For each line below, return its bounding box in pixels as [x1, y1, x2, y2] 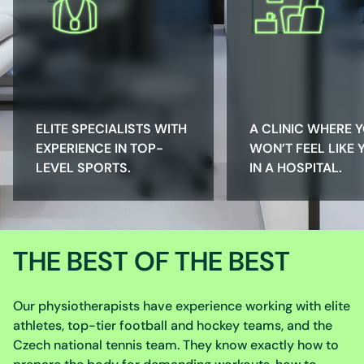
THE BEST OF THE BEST [13, 244, 290, 279]
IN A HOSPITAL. [249, 159, 342, 176]
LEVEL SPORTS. [36, 159, 131, 176]
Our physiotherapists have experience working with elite [13, 297, 350, 314]
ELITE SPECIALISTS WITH [36, 120, 187, 137]
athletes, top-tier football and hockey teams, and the [13, 317, 332, 334]
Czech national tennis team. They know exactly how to [13, 336, 339, 353]
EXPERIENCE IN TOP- [36, 140, 163, 157]
